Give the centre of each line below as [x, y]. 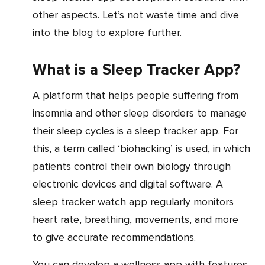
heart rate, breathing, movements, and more [135, 219]
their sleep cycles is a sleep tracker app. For [135, 131]
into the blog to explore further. [107, 33]
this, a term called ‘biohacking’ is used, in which [141, 148]
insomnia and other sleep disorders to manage [140, 113]
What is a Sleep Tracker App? [136, 70]
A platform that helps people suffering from [36, 95]
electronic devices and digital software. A [128, 184]
